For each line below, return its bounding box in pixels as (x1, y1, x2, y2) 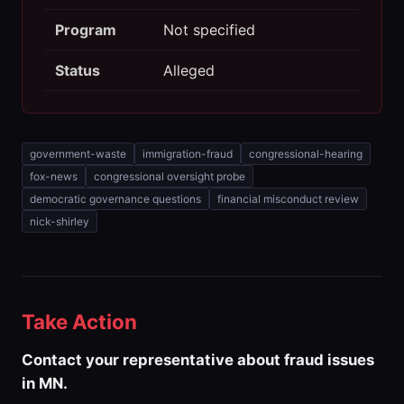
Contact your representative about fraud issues (22, 351, 374, 370)
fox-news (30, 170, 78, 184)
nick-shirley (30, 215, 89, 229)
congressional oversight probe (94, 170, 245, 184)
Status (55, 61, 100, 80)
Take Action (22, 309, 137, 335)
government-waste (30, 147, 126, 161)
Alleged (163, 61, 215, 80)
